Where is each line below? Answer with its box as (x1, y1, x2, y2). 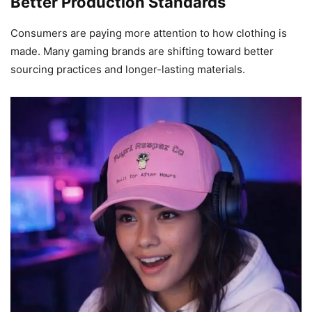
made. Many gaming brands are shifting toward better (10, 45, 274, 58)
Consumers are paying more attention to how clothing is (10, 26, 287, 40)
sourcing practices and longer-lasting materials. (10, 63, 245, 77)
